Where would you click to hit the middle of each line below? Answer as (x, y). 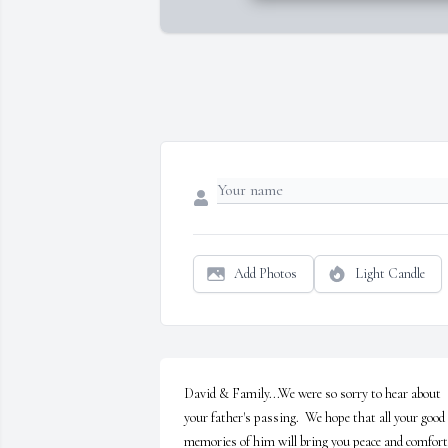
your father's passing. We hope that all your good (314, 418)
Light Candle (390, 274)
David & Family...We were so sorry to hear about (312, 394)
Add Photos (265, 274)
